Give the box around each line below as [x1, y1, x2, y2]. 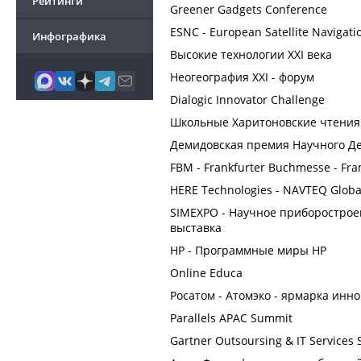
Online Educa [170, 265, 243, 280]
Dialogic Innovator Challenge [170, 92, 325, 107]
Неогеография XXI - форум [170, 69, 314, 85]
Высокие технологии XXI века [170, 47, 332, 62]
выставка [170, 220, 222, 235]
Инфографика [32, 29, 106, 44]
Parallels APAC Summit [170, 310, 293, 326]
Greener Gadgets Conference [170, 2, 327, 17]
